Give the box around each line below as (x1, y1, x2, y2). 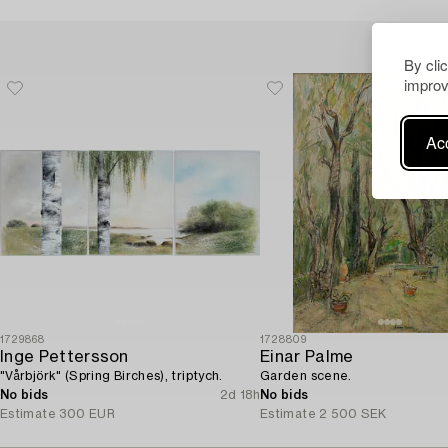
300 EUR (59, 408, 116, 421)
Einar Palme (260, 349, 354, 366)
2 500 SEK (319, 408, 387, 421)
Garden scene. (260, 370, 352, 383)
